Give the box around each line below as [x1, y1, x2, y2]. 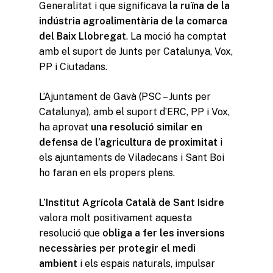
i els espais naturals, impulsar [77, 257, 215, 269]
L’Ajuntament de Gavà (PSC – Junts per [39, 90, 211, 102]
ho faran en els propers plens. [39, 166, 175, 179]
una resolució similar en [91, 121, 202, 133]
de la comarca [161, 15, 227, 27]
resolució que [39, 227, 102, 239]
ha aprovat [39, 121, 91, 133]
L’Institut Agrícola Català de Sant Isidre [39, 196, 224, 208]
